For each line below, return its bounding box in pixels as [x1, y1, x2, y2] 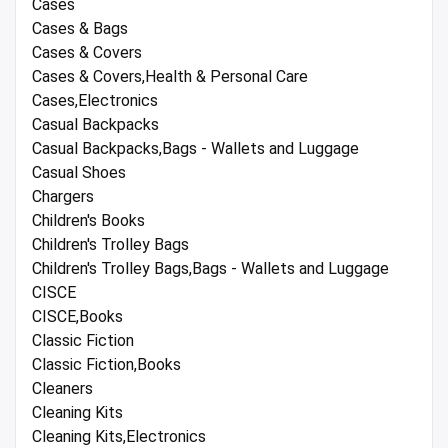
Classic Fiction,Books [32, 355, 181, 375]
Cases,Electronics [32, 91, 158, 111]
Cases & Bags [32, 19, 128, 39]
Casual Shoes [32, 163, 126, 183]
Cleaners [32, 379, 93, 399]
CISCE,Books [32, 307, 123, 327]
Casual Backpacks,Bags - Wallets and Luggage [32, 139, 359, 159]
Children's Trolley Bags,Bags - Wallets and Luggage [32, 259, 389, 279]
